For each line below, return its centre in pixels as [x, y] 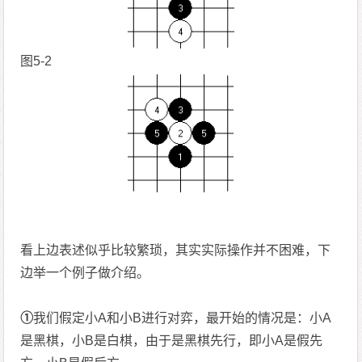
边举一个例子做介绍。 [85, 273]
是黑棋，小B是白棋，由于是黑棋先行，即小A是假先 [172, 341]
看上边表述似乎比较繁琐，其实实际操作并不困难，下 [176, 250]
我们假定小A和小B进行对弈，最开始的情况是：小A [183, 318]
